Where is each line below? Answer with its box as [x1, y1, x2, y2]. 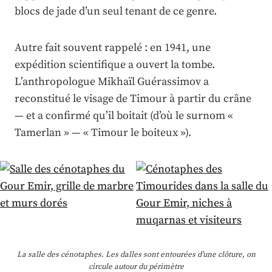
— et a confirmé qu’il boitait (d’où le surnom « [15, 109, 233, 123]
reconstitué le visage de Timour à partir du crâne [15, 92, 251, 106]
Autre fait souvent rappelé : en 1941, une [15, 41, 211, 55]
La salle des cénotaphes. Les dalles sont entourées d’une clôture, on [16, 250, 256, 260]
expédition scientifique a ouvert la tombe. [15, 58, 215, 72]
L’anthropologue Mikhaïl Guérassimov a [15, 75, 209, 89]
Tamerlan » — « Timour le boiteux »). [15, 126, 191, 140]
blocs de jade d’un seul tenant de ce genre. [15, 4, 217, 19]
